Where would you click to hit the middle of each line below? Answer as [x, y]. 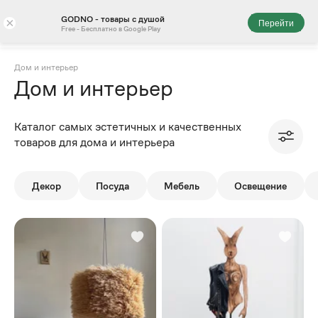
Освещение [261, 186]
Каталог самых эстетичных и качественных [128, 126]
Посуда [113, 186]
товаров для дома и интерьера [95, 142]
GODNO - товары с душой [113, 19]
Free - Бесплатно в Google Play [111, 28]
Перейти [276, 22]
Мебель [182, 186]
